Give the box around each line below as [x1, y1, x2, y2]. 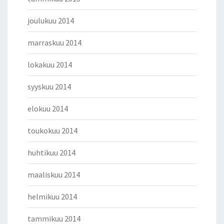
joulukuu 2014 [27, 15, 74, 25]
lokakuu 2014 [27, 59, 72, 69]
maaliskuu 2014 [27, 169, 80, 179]
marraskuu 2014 [27, 37, 81, 47]
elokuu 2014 [27, 103, 68, 113]
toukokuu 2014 [27, 125, 77, 135]
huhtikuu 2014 [27, 147, 75, 157]
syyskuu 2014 [27, 81, 71, 91]
